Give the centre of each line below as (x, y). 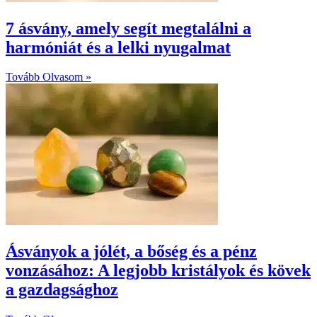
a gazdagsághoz (62, 290)
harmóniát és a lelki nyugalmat (118, 47)
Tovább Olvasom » (48, 77)
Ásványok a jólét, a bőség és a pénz (131, 252)
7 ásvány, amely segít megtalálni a (128, 28)
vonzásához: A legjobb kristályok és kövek (158, 271)
